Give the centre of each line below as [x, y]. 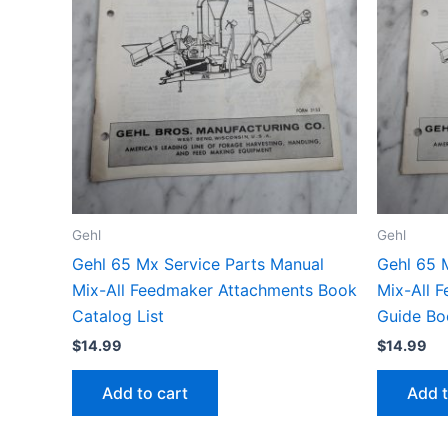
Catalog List [118, 316]
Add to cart [145, 393]
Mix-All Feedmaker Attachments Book [214, 290]
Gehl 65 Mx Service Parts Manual [198, 264]
